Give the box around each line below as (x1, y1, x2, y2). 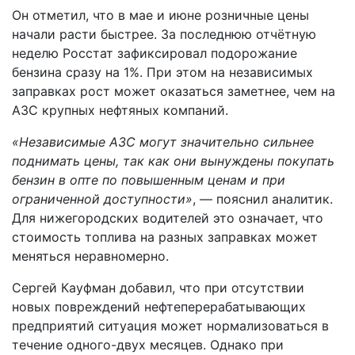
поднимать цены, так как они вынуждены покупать (12, 153, 334, 169)
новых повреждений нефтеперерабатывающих (12, 299, 306, 315)
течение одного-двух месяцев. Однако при (12, 337, 284, 353)
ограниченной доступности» (12, 191, 193, 207)
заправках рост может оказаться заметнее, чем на (12, 83, 335, 99)
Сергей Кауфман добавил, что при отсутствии (12, 280, 304, 296)
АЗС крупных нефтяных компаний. (12, 102, 228, 118)
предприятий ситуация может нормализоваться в (12, 318, 329, 334)
